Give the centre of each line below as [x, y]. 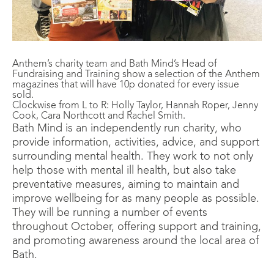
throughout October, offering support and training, [137, 227]
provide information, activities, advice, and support [136, 143]
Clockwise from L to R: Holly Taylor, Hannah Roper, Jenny [135, 106]
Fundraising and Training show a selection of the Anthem [136, 75]
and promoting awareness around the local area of [135, 241]
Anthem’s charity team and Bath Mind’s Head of [115, 64]
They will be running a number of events [110, 213]
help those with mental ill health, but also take [124, 171]
